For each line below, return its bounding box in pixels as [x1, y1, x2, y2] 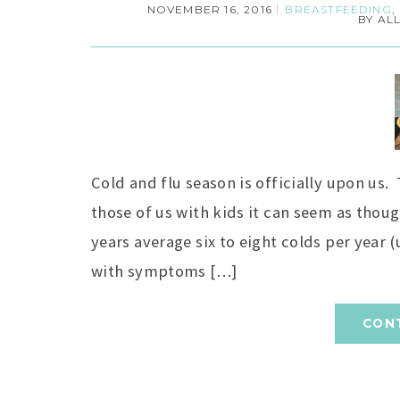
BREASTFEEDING [285, 3, 392, 16]
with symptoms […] [91, 261, 237, 281]
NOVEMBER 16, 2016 [146, 3, 272, 16]
